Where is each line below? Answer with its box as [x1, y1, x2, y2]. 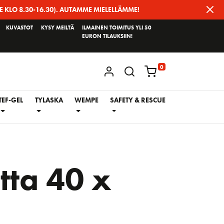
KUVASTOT [5, 24, 33, 31]
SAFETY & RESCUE [110, 95, 166, 105]
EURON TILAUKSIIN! [81, 32, 132, 39]
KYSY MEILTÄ [40, 24, 74, 31]
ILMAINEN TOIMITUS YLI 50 [81, 24, 151, 31]
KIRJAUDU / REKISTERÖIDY [114, 66, 203, 75]
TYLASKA [34, 95, 63, 105]
